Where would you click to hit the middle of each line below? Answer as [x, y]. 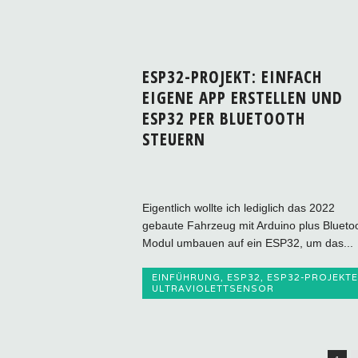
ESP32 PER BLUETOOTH [223, 119]
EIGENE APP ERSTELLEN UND [242, 98]
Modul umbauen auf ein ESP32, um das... [247, 243]
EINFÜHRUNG [186, 278]
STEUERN [173, 139]
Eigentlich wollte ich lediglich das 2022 [238, 208]
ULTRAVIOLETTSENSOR [213, 289]
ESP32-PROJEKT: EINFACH [232, 77]
